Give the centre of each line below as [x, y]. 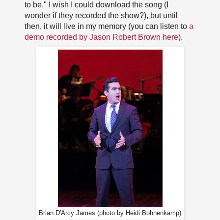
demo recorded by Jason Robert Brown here [101, 37]
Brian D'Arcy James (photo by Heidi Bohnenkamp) [110, 213]
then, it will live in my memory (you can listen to [107, 27]
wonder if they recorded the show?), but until [101, 16]
